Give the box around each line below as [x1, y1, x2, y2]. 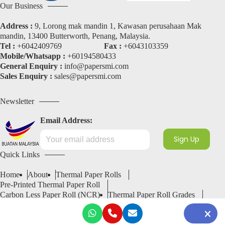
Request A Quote [94, 200, 148, 209]
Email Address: [40, 116, 92, 125]
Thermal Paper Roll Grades [108, 190, 195, 199]
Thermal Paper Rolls [56, 170, 121, 179]
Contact [61, 200, 86, 209]
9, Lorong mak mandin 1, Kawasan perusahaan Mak [33, 22, 201, 30]
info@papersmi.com [64, 62, 129, 70]
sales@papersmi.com [54, 72, 121, 80]
